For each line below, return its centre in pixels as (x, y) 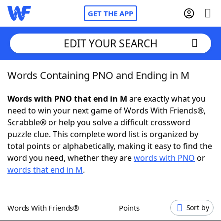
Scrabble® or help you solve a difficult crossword (99, 122)
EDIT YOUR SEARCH (110, 43)
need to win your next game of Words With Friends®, (107, 110)
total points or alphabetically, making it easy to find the (110, 146)
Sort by (198, 207)
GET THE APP (110, 13)
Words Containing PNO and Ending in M (98, 75)
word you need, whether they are (71, 158)
